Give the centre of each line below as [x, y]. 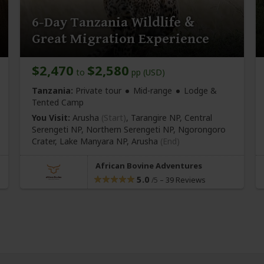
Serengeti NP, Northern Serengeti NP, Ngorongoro [129, 129]
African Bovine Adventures [149, 165]
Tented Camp [58, 102]
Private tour [97, 90]
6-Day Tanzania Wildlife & [113, 22]
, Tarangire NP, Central [169, 117]
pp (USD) [147, 72]
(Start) [114, 117]
